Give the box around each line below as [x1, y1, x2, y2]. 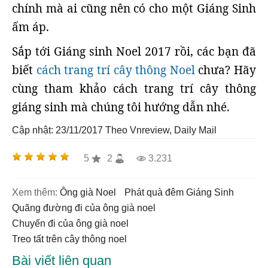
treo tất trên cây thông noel [17, 234, 127, 244]
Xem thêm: [12, 187, 57, 197]
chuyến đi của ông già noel [19, 218, 129, 229]
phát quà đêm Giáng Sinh [131, 187, 234, 197]
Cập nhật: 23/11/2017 [12, 125, 103, 135]
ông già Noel [67, 187, 116, 197]
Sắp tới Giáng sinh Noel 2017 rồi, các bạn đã [12, 44, 256, 59]
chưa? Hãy [194, 62, 256, 78]
